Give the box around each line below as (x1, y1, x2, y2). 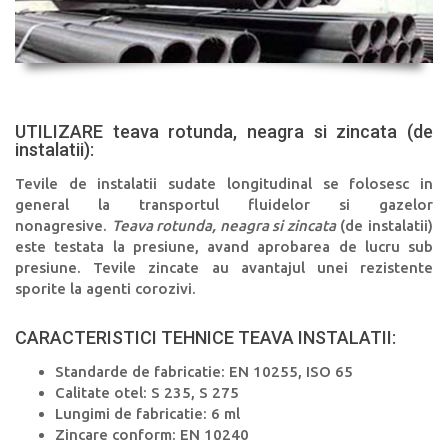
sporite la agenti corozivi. (15, 279, 196, 297)
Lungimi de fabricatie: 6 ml (55, 404, 240, 422)
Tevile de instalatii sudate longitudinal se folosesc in (15, 174, 433, 192)
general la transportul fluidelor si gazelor (15, 195, 433, 213)
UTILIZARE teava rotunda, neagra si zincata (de (15, 120, 433, 142)
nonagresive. (15, 216, 112, 234)
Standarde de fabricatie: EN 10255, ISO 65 (55, 362, 353, 380)
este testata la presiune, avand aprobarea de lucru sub (15, 237, 433, 255)
